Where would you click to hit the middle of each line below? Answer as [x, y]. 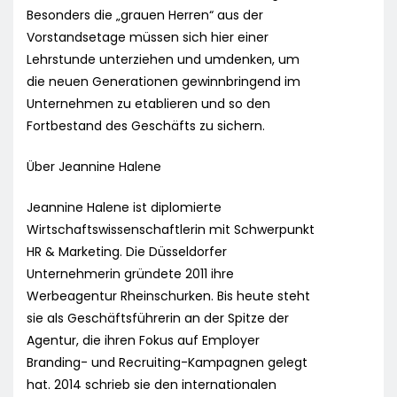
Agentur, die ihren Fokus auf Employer [143, 341]
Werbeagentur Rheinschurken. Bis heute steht [168, 296]
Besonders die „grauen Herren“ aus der [145, 16]
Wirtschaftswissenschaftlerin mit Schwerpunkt [171, 230]
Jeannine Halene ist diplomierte [124, 208]
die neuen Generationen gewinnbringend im [163, 82]
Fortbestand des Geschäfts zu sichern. [146, 126]
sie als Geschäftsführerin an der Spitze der [158, 319]
